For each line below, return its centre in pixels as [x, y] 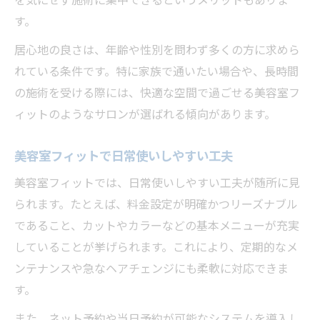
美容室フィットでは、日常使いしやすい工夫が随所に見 [157, 183]
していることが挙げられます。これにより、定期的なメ [156, 247]
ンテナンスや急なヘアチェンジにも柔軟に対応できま [151, 269]
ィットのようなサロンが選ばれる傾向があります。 [145, 115]
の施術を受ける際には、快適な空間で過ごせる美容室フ [157, 93]
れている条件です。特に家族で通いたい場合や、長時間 [156, 72]
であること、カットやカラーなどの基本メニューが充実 [157, 226]
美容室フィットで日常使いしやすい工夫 [124, 156]
